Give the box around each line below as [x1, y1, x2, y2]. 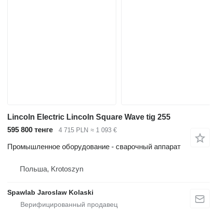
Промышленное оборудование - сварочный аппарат [7, 142, 181, 151]
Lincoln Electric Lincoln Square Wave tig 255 [7, 113, 170, 122]
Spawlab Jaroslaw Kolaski [7, 188, 93, 196]
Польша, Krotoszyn [20, 164, 83, 173]
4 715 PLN [59, 126, 88, 134]
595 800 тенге [7, 125, 53, 134]
